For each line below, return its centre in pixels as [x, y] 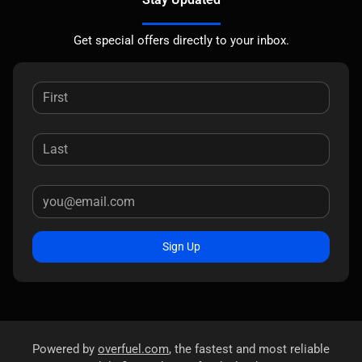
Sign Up [181, 246]
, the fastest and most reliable [249, 349]
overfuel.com [133, 349]
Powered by [65, 349]
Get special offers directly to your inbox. [181, 40]
